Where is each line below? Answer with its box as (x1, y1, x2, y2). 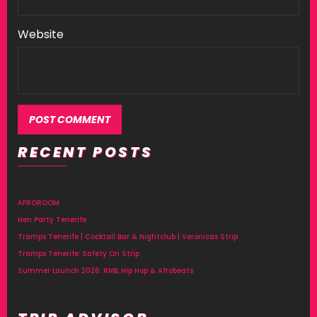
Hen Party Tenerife (18, 214, 86, 224)
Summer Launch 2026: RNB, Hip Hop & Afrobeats (18, 265, 193, 275)
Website (18, 25, 64, 42)
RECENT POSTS (18, 142, 154, 162)
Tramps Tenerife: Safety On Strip (18, 248, 139, 258)
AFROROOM (18, 197, 59, 207)
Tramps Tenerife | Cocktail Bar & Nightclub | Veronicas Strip (18, 231, 238, 241)
